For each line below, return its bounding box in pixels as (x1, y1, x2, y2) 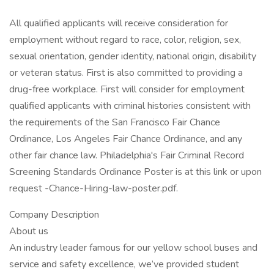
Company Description (9, 208, 99, 221)
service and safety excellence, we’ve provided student (9, 257, 239, 271)
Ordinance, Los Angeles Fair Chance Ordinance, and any (9, 132, 242, 146)
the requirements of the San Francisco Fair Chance (9, 116, 220, 129)
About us (9, 224, 48, 238)
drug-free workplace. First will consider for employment (9, 83, 245, 96)
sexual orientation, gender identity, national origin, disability (9, 50, 256, 63)
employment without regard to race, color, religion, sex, (9, 33, 241, 46)
